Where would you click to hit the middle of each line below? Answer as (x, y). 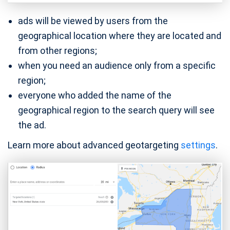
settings (198, 145)
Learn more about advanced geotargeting (94, 145)
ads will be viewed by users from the (93, 21)
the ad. (32, 125)
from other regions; (57, 50)
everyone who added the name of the (95, 95)
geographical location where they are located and (120, 35)
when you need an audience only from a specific (117, 65)
